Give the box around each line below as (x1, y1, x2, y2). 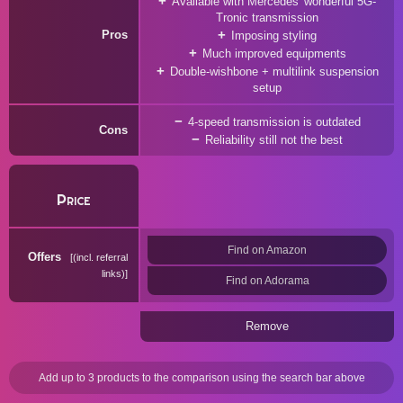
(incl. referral (73, 252, 128, 263)
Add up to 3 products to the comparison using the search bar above (38, 372, 365, 384)
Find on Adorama (225, 274, 309, 287)
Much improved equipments (201, 47, 346, 60)
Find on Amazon (228, 244, 307, 256)
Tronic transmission (216, 11, 318, 24)
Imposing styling (231, 29, 317, 42)
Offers (28, 250, 65, 264)
